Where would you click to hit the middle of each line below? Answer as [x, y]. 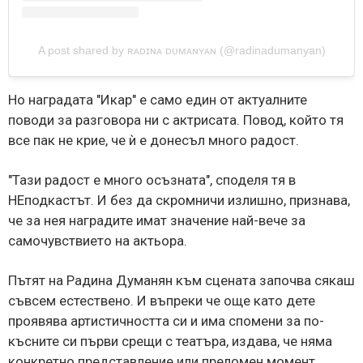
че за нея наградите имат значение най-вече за [157, 221]
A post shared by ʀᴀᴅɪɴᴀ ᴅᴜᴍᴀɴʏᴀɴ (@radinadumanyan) [181, 51]
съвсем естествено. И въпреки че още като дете [162, 301]
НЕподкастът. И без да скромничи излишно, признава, [179, 201]
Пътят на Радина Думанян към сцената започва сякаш [181, 281]
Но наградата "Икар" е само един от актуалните [158, 100]
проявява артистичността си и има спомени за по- [166, 321]
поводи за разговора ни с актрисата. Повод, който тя [176, 120]
